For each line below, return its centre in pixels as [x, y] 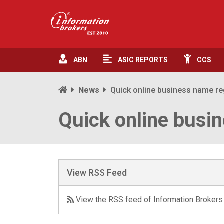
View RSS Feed [97, 173]
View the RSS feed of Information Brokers [148, 200]
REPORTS [152, 60]
